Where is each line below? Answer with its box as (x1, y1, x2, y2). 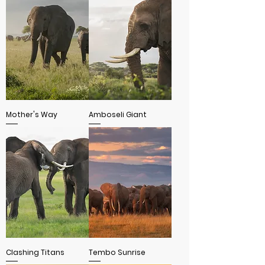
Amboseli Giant (89, 109, 147, 120)
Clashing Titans (6, 247, 64, 257)
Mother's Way (6, 109, 57, 120)
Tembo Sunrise (89, 247, 146, 257)
